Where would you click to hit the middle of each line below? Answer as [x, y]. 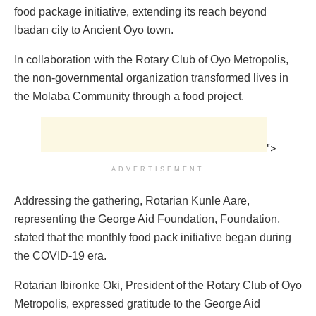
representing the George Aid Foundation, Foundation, [147, 219]
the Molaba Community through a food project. [129, 96]
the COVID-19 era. [60, 255]
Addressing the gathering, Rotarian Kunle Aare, [132, 200]
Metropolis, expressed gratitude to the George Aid [137, 303]
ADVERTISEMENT [158, 169]
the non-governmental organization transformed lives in [151, 78]
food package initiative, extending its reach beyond [140, 11]
